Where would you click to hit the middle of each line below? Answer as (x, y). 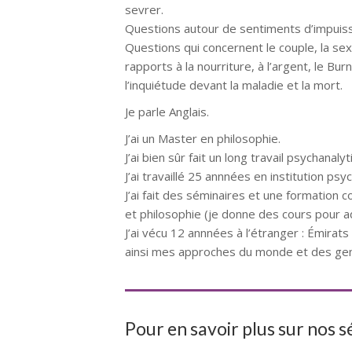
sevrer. (144, 9)
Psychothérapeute (262, 112)
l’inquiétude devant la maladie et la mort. (234, 85)
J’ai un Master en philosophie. (203, 138)
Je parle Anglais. (169, 112)
